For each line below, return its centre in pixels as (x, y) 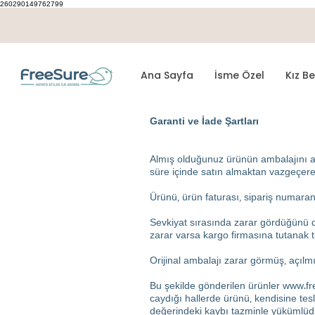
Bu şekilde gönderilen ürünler (216, 286)
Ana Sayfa (167, 75)
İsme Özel (239, 75)
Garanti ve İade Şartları (204, 122)
